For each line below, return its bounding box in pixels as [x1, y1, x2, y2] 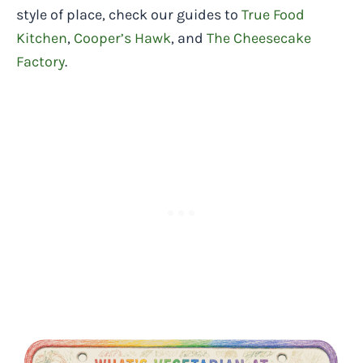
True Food [241, 5, 305, 23]
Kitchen [16, 28, 67, 47]
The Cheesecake [207, 28, 311, 47]
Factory [16, 52, 65, 70]
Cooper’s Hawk [74, 28, 171, 47]
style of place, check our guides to [16, 5, 241, 23]
